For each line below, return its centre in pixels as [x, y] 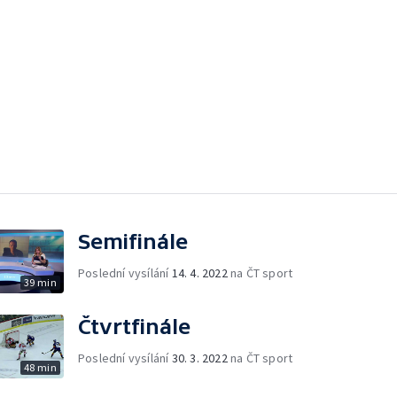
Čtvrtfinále [134, 326]
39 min [40, 282]
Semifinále [133, 241]
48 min [40, 367]
